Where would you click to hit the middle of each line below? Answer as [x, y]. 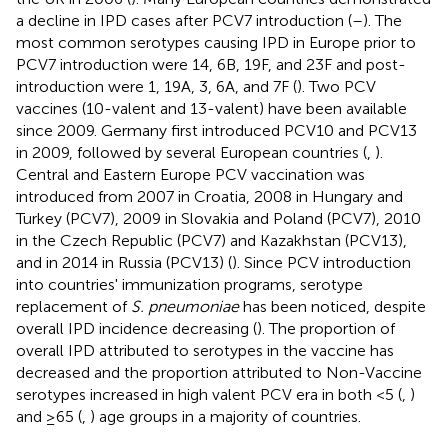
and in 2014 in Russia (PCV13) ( [124, 262]
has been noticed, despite [332, 306]
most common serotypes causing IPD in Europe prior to [216, 42]
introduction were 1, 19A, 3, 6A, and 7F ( [156, 86]
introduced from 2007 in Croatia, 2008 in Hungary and [209, 196]
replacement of [73, 306]
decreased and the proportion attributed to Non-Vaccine [219, 372]
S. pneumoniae [185, 306]
